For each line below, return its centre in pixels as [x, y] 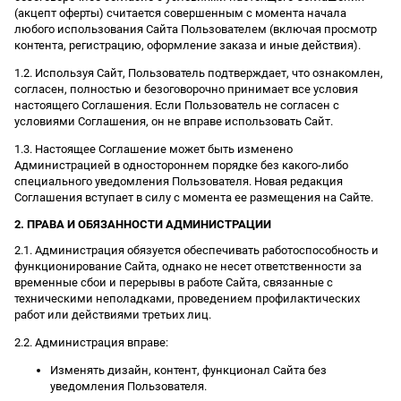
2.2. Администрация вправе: [91, 342]
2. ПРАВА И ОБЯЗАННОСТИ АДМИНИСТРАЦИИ [143, 224]
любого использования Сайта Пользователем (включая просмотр [196, 29]
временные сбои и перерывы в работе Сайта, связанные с [174, 282]
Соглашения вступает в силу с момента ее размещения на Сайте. [195, 197]
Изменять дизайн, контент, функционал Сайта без [188, 370]
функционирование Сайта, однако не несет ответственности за [188, 266]
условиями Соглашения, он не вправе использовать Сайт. [174, 121]
